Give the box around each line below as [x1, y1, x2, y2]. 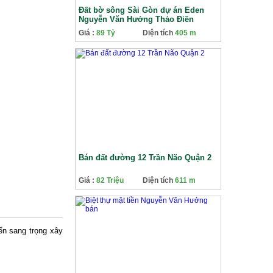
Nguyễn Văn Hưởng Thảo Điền [79, 15, 194, 24]
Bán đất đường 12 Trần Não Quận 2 [79, 153, 211, 162]
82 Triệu [96, 176, 124, 185]
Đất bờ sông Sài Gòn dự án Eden [79, 5, 204, 15]
